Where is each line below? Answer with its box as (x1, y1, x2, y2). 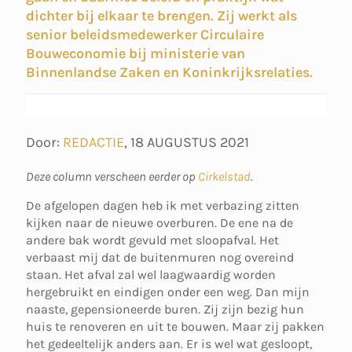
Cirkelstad (198, 169, 251, 184)
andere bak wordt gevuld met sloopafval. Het (26, 233, 279, 247)
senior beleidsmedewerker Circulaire (26, 26, 264, 43)
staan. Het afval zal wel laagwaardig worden (26, 267, 276, 282)
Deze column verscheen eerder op (26, 169, 198, 184)
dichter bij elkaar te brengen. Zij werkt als (26, 7, 297, 24)
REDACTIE (63, 134, 124, 151)
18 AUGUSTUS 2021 (130, 134, 249, 151)
